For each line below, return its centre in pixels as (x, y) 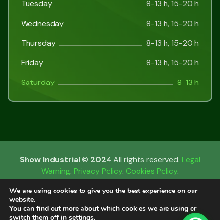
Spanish (168, 212)
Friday (32, 63)
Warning (56, 171)
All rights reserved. (147, 160)
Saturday (38, 82)
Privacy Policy (98, 171)
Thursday (38, 43)
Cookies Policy (151, 171)
